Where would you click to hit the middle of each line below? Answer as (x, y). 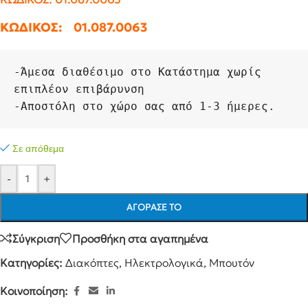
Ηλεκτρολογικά (164, 263)
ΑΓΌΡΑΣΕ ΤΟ (154, 207)
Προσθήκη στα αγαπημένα (140, 238)
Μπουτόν (232, 263)
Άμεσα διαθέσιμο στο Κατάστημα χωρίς (141, 72)
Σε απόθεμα (38, 148)
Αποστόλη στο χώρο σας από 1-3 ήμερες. (148, 106)
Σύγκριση (36, 238)
